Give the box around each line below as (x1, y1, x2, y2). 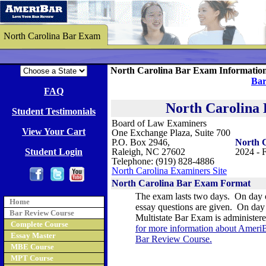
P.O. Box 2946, (112, 137, 170, 147)
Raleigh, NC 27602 (112, 147, 185, 157)
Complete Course (10, 220, 68, 229)
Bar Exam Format (176, 178, 251, 188)
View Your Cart (22, 126, 85, 137)
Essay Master (10, 231, 56, 240)
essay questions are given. (135, 202, 237, 212)
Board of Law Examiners (112, 118, 207, 128)
